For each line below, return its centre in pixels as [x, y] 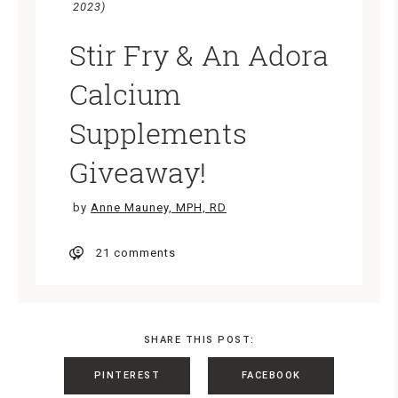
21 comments [136, 253]
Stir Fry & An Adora [199, 55]
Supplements [158, 133]
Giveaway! [138, 172]
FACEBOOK [271, 376]
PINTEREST [127, 376]
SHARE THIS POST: [199, 340]
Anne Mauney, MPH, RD [159, 208]
